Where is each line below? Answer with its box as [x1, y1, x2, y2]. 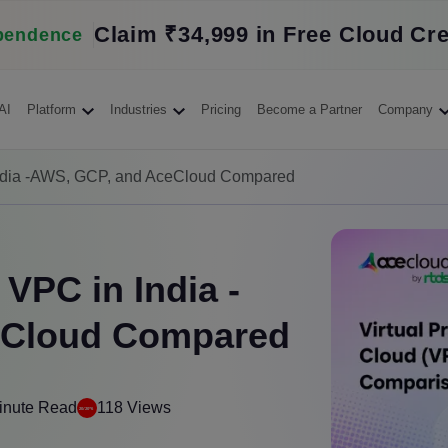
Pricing [200, 101, 241, 117]
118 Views [97, 398, 171, 416]
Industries [109, 101, 167, 117]
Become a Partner [256, 101, 362, 117]
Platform [26, 101, 76, 117]
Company [377, 101, 433, 117]
